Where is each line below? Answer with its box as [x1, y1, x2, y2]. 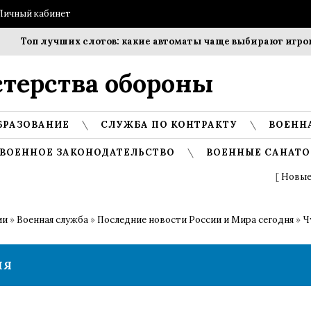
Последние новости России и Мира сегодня [97, 214, 294, 226]
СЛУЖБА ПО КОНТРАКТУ [101, 119, 237, 131]
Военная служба [17, 214, 88, 226]
